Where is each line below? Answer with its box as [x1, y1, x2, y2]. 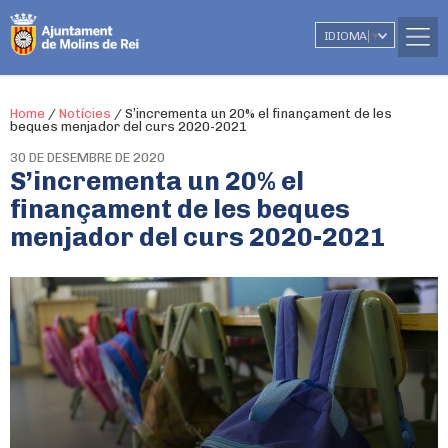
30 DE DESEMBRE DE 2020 [10, 150, 165, 165]
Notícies [59, 106, 111, 121]
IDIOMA [324, 29, 367, 43]
